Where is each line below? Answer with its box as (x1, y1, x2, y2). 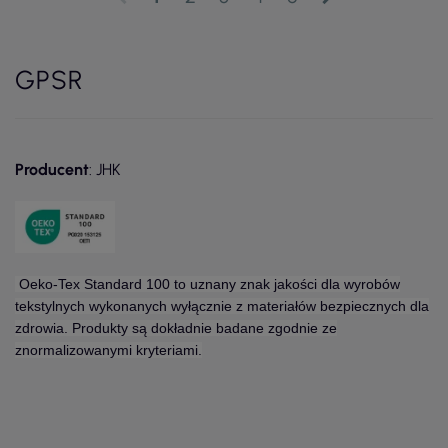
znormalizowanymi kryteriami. (15, 341, 202, 358)
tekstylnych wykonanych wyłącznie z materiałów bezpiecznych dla (15, 297, 429, 314)
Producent (15, 159, 89, 179)
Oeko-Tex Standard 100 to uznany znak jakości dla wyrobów (15, 275, 400, 292)
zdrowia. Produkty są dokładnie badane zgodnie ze (15, 319, 337, 336)
